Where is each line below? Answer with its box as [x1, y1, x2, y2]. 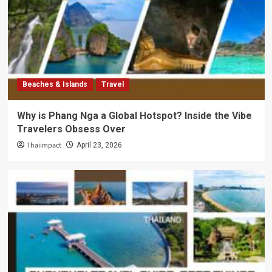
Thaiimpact [26, 140, 61, 151]
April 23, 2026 [76, 141, 122, 150]
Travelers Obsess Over [16, 123, 126, 135]
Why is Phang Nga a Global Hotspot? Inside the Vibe [16, 110, 252, 122]
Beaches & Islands [22, 80, 87, 89]
